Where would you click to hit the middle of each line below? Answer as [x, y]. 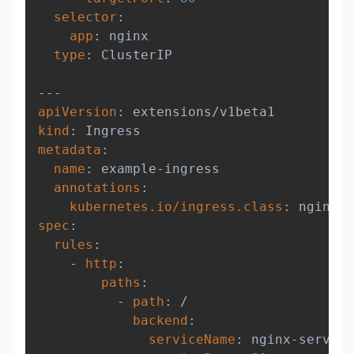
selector [85, 17]
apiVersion [77, 112]
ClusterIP [133, 55]
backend [160, 321]
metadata [70, 150]
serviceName [192, 340]
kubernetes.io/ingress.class [176, 207]
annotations [97, 188]
